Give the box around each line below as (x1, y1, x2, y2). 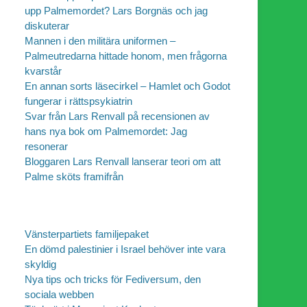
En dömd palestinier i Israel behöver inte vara (25, 243, 225, 255)
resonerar (25, 140, 68, 152)
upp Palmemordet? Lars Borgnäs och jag (25, 4, 208, 16)
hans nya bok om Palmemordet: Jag (25, 125, 187, 137)
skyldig (25, 258, 56, 270)
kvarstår (25, 64, 62, 77)
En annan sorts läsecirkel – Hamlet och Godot (25, 79, 230, 92)
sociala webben (25, 288, 94, 300)
